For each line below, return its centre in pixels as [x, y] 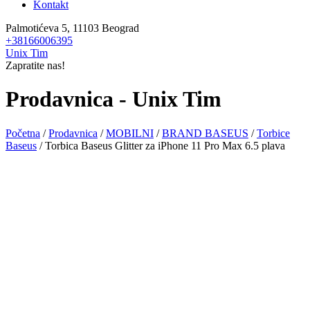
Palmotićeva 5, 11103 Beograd [72, 28]
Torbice [273, 133]
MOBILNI [130, 133]
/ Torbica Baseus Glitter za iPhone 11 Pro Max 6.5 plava [161, 145]
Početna [23, 133]
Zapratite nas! [35, 65]
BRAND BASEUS [205, 133]
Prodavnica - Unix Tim [113, 99]
